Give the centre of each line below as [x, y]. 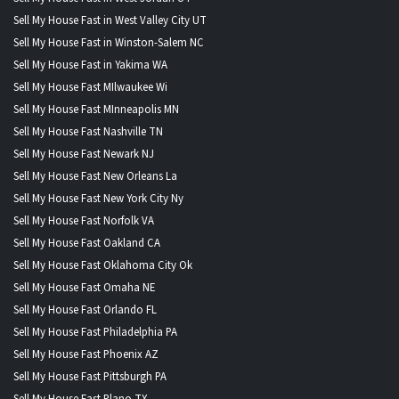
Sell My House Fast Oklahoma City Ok [103, 265]
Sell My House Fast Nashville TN [88, 131]
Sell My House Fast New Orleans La [95, 176]
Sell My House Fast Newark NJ [84, 154]
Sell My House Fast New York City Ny [98, 198]
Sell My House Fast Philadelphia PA [95, 332]
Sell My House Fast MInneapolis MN [96, 109]
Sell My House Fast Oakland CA [87, 243]
